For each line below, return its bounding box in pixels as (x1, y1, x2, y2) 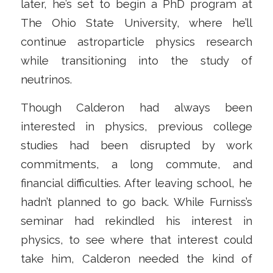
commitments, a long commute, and (20, 158, 253, 171)
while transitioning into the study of (20, 54, 253, 67)
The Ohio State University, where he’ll (20, 16, 253, 29)
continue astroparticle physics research (20, 35, 253, 48)
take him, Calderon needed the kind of (20, 252, 253, 266)
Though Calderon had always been (20, 101, 253, 115)
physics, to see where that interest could (20, 233, 253, 247)
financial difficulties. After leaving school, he (20, 177, 253, 190)
